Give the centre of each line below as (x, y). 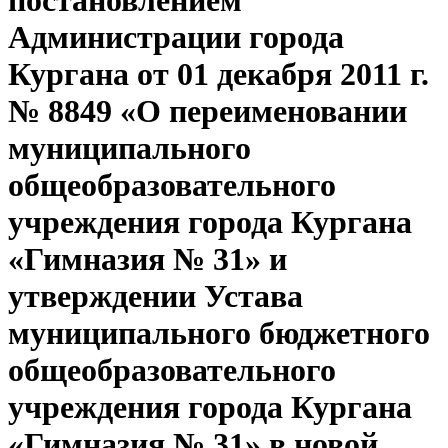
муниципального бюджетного (219, 333)
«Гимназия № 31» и (147, 259)
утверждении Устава (155, 296)
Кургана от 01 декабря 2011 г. (218, 74)
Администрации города (176, 37)
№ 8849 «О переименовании (207, 111)
